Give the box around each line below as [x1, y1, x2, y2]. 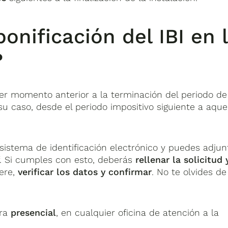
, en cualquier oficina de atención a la [56, 207, 219, 218]
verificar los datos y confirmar [18, 166, 152, 178]
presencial [11, 207, 56, 218]
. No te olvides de [152, 166, 227, 178]
